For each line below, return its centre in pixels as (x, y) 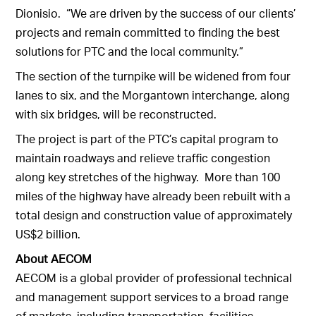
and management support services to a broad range (152, 297)
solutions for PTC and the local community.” (130, 51)
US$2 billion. (48, 234)
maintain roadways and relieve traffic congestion (143, 158)
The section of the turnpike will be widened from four (153, 76)
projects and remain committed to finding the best (148, 32)
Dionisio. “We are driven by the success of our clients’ (156, 13)
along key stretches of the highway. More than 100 (148, 177)
